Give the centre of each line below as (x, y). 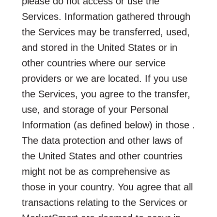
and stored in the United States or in (99, 47)
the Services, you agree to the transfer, (106, 94)
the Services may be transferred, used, (106, 32)
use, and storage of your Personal (95, 109)
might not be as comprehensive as (96, 171)
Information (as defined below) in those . (108, 125)
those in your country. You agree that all (107, 187)
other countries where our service (93, 63)
